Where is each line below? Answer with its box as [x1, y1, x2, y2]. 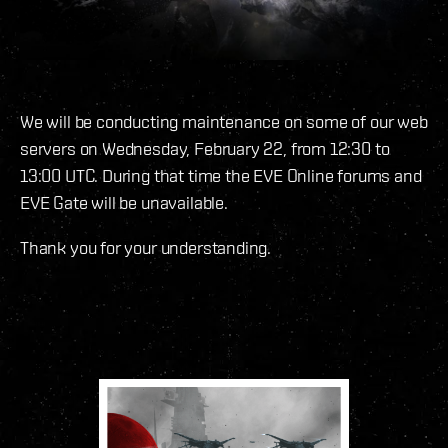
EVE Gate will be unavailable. [20, 192, 228, 214]
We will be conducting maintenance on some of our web [20, 111, 428, 133]
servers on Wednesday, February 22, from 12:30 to [20, 138, 390, 160]
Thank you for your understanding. [20, 237, 272, 259]
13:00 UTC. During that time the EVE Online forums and [20, 165, 422, 187]
